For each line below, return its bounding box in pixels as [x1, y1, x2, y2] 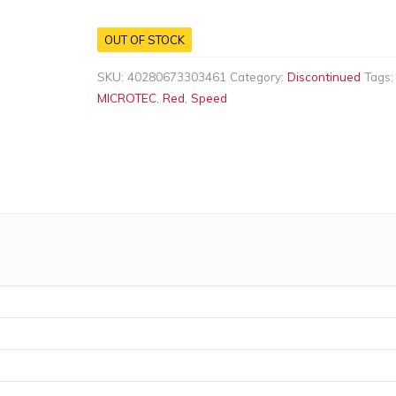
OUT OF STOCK [104, 33, 185, 47]
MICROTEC [97, 90, 156, 105]
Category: [230, 69, 287, 84]
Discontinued [287, 69, 361, 84]
